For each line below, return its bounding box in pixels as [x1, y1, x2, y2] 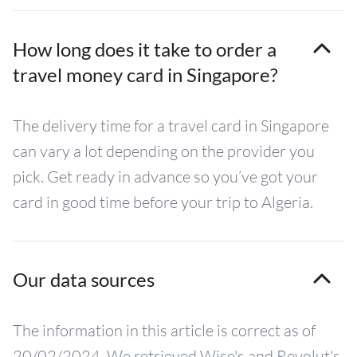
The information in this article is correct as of [13, 320, 316, 340]
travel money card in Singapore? [13, 63, 278, 86]
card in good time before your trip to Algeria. [13, 192, 313, 212]
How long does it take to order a [13, 37, 277, 61]
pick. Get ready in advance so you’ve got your [13, 167, 318, 186]
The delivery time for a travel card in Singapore [13, 116, 329, 135]
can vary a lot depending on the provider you [13, 141, 315, 161]
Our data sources [13, 268, 155, 291]
